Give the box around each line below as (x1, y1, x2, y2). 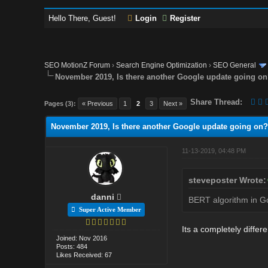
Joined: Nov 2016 (56, 234, 108, 242)
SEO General (213, 61, 257, 69)
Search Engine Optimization (116, 61, 208, 69)
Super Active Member (75, 205, 142, 213)
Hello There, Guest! (48, 14, 119, 23)
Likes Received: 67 (56, 251, 112, 258)
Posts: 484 (56, 242, 88, 250)
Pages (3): (44, 99, 77, 107)
